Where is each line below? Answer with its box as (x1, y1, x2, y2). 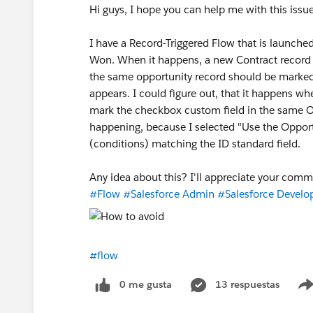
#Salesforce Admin (123, 187, 214, 201)
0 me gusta (119, 278, 172, 291)
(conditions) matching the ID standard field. (89, 137, 300, 150)
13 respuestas (215, 278, 279, 291)
